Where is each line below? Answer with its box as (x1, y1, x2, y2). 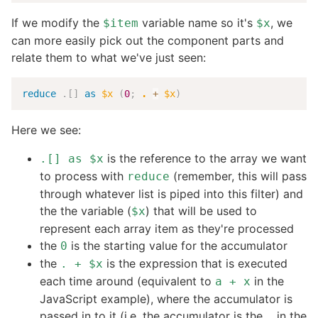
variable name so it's (138, 15, 256, 30)
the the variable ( (40, 204, 131, 219)
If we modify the (11, 15, 103, 30)
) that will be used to (146, 204, 257, 219)
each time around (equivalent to (40, 274, 215, 289)
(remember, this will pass (170, 169, 307, 184)
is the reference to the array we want (104, 151, 307, 166)
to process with (40, 169, 127, 184)
